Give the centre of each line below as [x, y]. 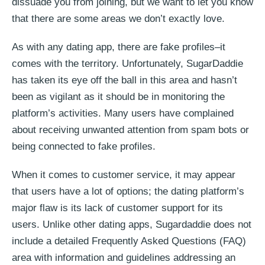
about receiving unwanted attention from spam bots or [130, 130]
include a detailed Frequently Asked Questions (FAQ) [129, 241]
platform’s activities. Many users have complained [123, 113]
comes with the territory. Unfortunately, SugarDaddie [127, 63]
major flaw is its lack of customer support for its [117, 208]
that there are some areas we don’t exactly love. [118, 18]
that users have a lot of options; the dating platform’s [128, 191]
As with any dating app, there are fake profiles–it [119, 47]
